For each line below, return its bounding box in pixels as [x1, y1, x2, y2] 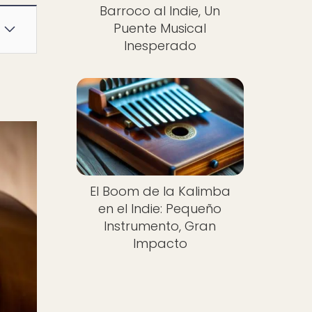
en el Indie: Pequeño [98, 199, 222, 217]
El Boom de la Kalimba [89, 182, 231, 200]
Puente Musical [114, 19, 207, 37]
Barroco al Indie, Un [100, 1, 221, 19]
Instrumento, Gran [104, 217, 217, 235]
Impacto [132, 234, 187, 252]
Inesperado [123, 36, 196, 54]
